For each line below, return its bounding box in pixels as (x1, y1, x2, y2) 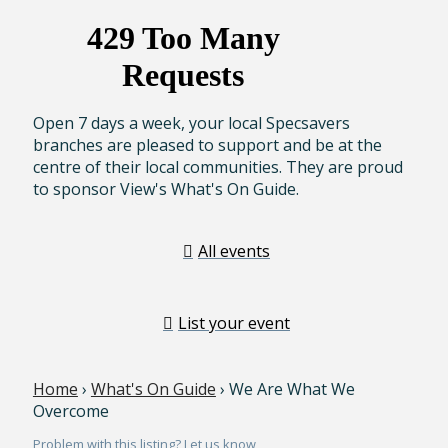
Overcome (32, 400, 109, 423)
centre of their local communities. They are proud (32, 156, 403, 179)
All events (198, 239, 270, 262)
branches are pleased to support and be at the (32, 134, 382, 157)
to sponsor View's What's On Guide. (32, 178, 299, 201)
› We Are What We (215, 378, 355, 401)
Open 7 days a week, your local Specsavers (32, 112, 350, 135)
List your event (178, 311, 290, 334)
